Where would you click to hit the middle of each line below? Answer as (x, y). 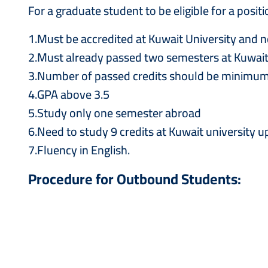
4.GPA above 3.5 (69, 94)
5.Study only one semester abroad (115, 113)
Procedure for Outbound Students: (135, 179)
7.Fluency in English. (79, 150)
